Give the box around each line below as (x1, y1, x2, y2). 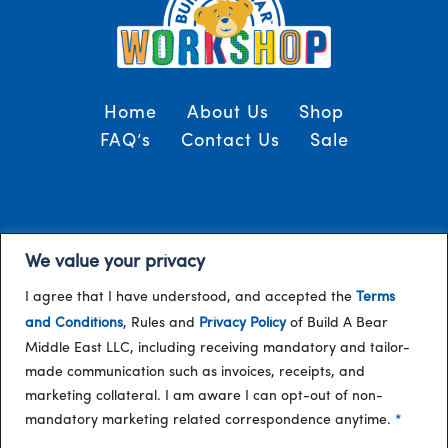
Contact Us (180, 132, 280, 152)
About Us (187, 104, 269, 124)
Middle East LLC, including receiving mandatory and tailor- (25, 340, 410, 356)
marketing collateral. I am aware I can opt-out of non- (25, 388, 383, 404)
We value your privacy (25, 252, 205, 272)
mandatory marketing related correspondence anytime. (25, 412, 395, 428)
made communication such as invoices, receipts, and (25, 364, 365, 380)
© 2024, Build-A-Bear (226, 235, 367, 251)
